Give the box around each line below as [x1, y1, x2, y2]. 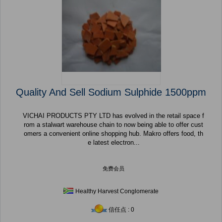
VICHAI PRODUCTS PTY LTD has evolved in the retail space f [23, 112, 204, 120]
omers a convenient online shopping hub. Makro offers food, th [24, 130, 203, 138]
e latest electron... [87, 139, 140, 147]
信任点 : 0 [109, 206, 134, 214]
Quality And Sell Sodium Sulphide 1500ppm [16, 87, 206, 98]
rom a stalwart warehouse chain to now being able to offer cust [24, 121, 203, 129]
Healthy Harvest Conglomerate [75, 188, 159, 195]
